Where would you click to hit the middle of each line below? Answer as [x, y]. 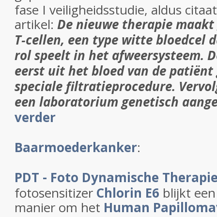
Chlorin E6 [128, 193]
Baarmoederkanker [76, 147]
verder [35, 117]
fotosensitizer [55, 193]
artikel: [36, 24]
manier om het [59, 207]
